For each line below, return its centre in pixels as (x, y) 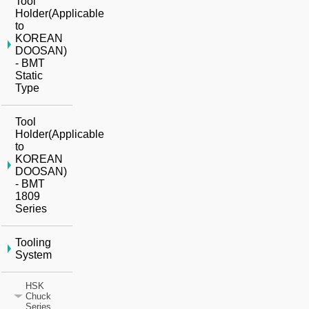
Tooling (33, 243)
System (34, 255)
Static (29, 76)
